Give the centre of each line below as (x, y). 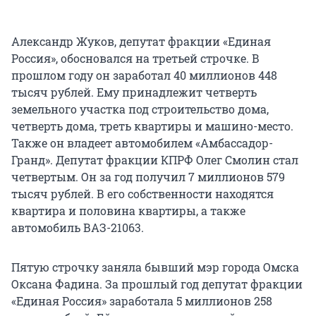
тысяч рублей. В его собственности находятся (142, 194)
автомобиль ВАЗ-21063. (78, 228)
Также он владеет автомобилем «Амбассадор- (142, 143)
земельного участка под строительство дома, (140, 109)
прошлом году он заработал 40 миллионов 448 (144, 75)
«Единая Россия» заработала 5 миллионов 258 (142, 301)
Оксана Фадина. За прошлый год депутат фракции (157, 284)
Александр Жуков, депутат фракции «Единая (141, 42)
